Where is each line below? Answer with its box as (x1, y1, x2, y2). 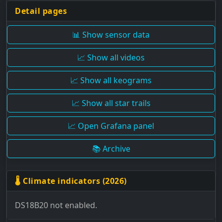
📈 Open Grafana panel (68, 120, 154, 131)
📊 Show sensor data (72, 29, 150, 40)
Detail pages (15, 5, 67, 16)
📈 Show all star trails (71, 97, 151, 109)
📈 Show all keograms (70, 74, 152, 86)
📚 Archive (92, 143, 130, 154)
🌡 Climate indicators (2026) (15, 175, 127, 186)
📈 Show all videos (77, 52, 145, 63)
